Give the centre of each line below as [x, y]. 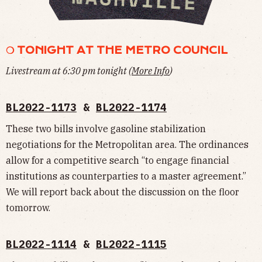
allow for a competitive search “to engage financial [118, 160]
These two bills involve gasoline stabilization [106, 128]
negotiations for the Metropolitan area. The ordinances [127, 144]
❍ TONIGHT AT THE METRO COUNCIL [117, 50]
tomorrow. [28, 207]
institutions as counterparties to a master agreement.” [126, 176]
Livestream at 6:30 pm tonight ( [69, 70]
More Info [151, 70]
